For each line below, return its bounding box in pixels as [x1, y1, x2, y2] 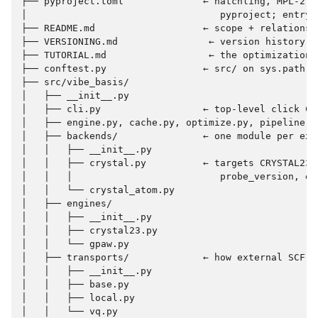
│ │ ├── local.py [21, 292, 135, 304]
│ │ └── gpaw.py [21, 238, 129, 250]
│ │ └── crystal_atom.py [21, 185, 175, 196]
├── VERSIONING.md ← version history [21, 36, 305, 48]
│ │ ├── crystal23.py [21, 225, 158, 236]
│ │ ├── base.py [21, 279, 129, 290]
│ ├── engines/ [21, 198, 112, 209]
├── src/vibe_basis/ [21, 77, 129, 88]
